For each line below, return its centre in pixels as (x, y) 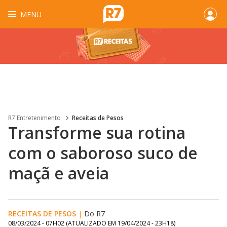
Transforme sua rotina (97, 133)
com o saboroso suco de (103, 153)
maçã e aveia (59, 173)
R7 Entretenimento (34, 118)
